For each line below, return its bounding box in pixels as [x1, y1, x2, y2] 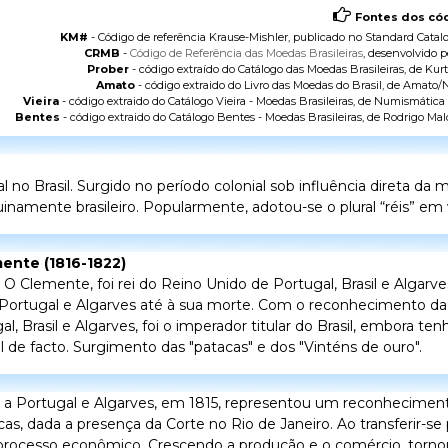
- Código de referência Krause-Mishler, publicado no [88, 30, 365, 45]
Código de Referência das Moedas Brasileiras [130, 46, 363, 61]
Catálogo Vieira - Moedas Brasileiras [168, 94, 353, 109]
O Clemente [4, 275, 90, 294]
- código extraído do [129, 62, 238, 77]
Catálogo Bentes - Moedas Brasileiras [169, 110, 362, 125]
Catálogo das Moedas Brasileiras [238, 62, 404, 77]
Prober [87, 62, 129, 77]
